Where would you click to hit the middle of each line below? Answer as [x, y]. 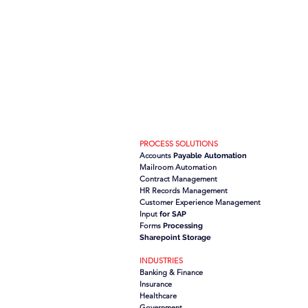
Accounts [155, 155]
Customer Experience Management [200, 202]
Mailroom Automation [178, 167]
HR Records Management [184, 190]
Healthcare [158, 296]
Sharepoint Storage [175, 238]
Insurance [156, 284]
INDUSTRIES [161, 261]
